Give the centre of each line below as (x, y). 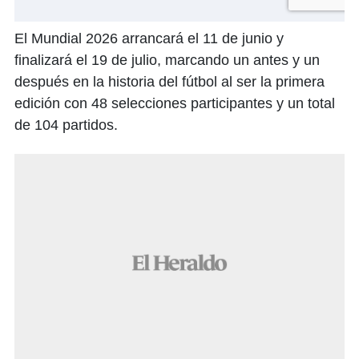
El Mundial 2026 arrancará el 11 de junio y (149, 39)
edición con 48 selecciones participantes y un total (175, 104)
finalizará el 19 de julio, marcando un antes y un (167, 61)
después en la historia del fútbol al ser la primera (169, 82)
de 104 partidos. (66, 125)
